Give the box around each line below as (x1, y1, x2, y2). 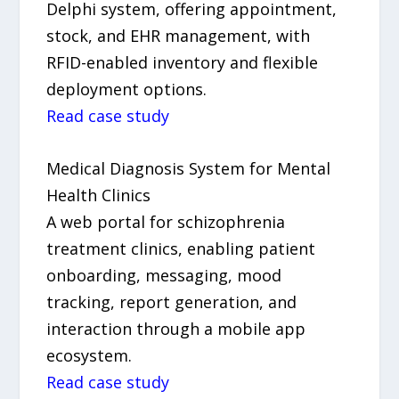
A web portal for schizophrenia (46, 210, 286, 232)
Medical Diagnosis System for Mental (46, 157, 331, 179)
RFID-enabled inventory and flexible (46, 51, 319, 73)
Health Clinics (46, 183, 151, 206)
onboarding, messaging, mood (46, 264, 282, 286)
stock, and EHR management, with (46, 24, 311, 46)
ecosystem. (46, 344, 133, 366)
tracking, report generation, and (46, 290, 297, 313)
